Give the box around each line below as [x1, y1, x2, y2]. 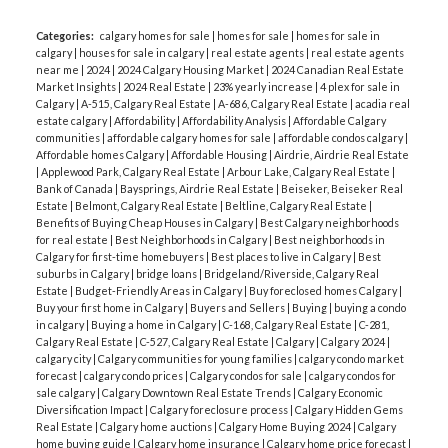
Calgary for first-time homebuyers [35, 249, 206, 263]
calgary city [35, 351, 93, 365]
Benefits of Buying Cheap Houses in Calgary [35, 215, 255, 229]
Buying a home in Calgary [90, 317, 218, 331]
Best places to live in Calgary [210, 249, 353, 263]
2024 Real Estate [122, 79, 208, 93]
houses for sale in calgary [78, 45, 206, 59]
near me [35, 62, 81, 76]
